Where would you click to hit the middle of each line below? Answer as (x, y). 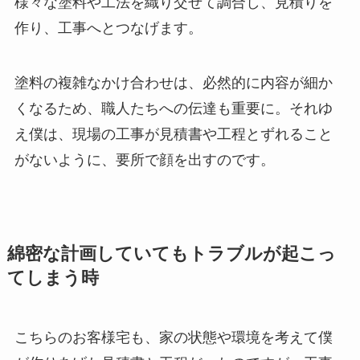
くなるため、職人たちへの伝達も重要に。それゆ (173, 108)
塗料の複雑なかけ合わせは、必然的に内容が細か (173, 82)
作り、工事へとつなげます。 (108, 28)
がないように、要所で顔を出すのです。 (144, 160)
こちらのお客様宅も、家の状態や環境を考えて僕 (173, 337)
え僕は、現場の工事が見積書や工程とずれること (173, 134)
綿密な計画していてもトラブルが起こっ (171, 254)
